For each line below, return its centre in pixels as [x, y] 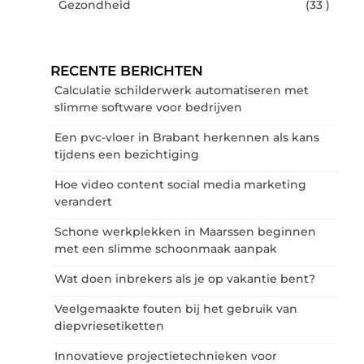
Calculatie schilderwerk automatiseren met [182, 90]
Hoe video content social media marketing [180, 184]
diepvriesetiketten [109, 325]
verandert [83, 201]
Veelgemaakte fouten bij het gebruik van [176, 308]
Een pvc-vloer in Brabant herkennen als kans [187, 137]
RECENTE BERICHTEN [127, 70]
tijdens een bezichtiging [127, 154]
